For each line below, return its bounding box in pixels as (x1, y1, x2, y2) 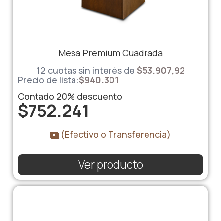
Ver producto (78, 157, 143, 173)
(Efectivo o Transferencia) (59, 128, 171, 141)
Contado (17, 90, 56, 103)
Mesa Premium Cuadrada (58, 46, 163, 59)
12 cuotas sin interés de (36, 64, 135, 76)
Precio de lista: (17, 74, 79, 86)
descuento (74, 90, 122, 103)
